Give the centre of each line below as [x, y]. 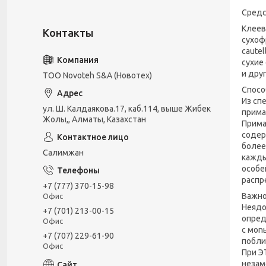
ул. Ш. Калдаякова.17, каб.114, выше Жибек [127, 109]
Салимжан [63, 153]
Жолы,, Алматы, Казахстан [94, 119]
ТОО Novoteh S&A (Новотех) [97, 75]
